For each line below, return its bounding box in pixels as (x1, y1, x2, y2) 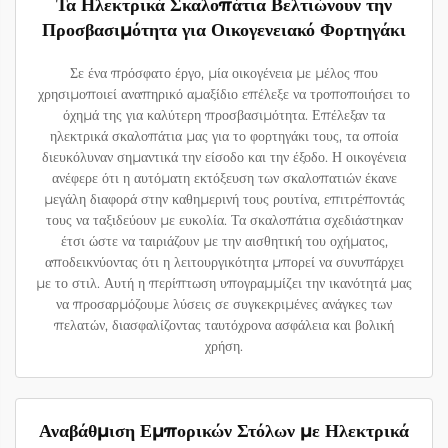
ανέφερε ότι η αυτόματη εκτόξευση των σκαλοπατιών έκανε (51, 169, 397, 188)
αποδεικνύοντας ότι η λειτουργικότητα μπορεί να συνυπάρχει (44, 253, 404, 272)
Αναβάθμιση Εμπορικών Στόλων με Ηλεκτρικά (39, 420, 409, 443)
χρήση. (205, 337, 243, 356)
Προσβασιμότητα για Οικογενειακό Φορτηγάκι (42, 19, 406, 42)
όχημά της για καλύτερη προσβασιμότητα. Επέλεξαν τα (63, 106, 385, 125)
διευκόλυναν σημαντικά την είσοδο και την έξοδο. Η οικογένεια (42, 148, 406, 167)
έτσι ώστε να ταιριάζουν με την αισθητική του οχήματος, (60, 232, 388, 251)
